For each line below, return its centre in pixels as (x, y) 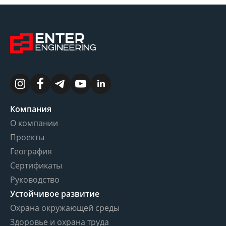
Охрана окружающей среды (65, 208)
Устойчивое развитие (55, 193)
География (31, 151)
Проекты (27, 137)
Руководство (35, 179)
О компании (34, 123)
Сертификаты (36, 165)
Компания (31, 109)
